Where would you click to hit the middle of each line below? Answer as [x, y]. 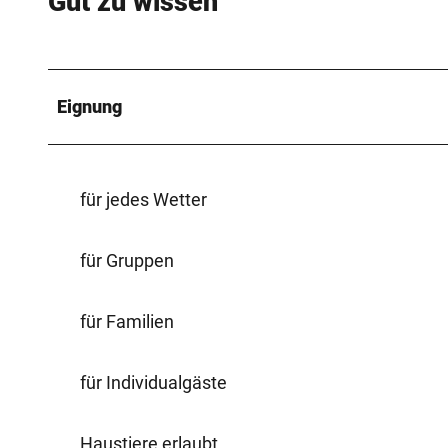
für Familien [127, 321]
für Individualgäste [153, 382]
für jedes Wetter [143, 199]
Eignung [89, 106]
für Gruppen [127, 260]
